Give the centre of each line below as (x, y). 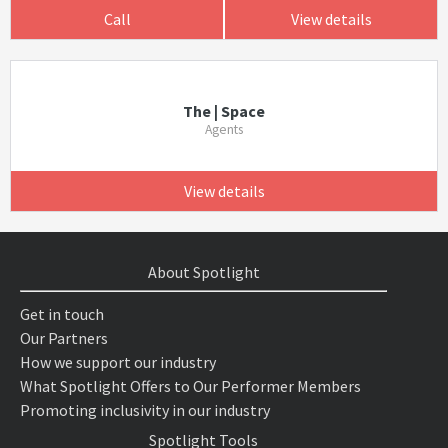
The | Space (223, 111)
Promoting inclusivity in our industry (145, 410)
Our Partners (64, 338)
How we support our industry (118, 362)
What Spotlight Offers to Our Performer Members (190, 386)
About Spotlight (203, 272)
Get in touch (62, 314)
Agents (223, 129)
